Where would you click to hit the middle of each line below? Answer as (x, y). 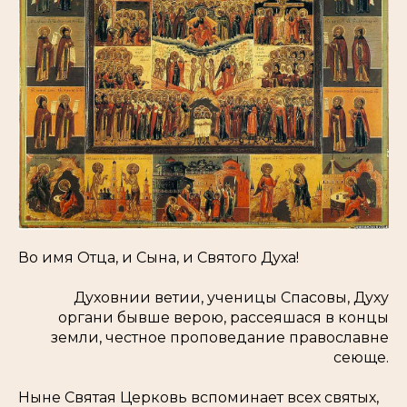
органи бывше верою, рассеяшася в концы (223, 318)
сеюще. (361, 358)
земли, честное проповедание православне (220, 338)
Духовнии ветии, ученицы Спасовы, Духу (231, 298)
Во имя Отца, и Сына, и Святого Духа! (159, 258)
